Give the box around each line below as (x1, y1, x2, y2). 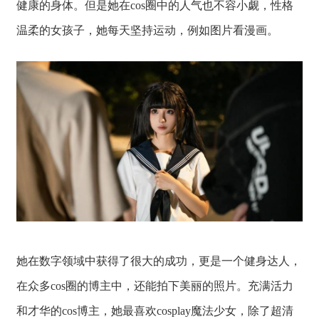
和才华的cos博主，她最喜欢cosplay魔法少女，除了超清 (16, 305, 293, 318)
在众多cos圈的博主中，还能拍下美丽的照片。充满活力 (16, 280, 293, 293)
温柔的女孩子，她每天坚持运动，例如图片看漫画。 (16, 23, 278, 36)
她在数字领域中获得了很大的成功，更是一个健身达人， (16, 255, 301, 268)
